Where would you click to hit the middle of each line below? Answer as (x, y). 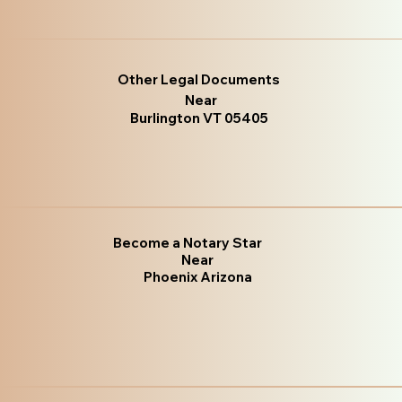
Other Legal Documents (198, 79)
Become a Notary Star (187, 243)
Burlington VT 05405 (200, 118)
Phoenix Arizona (197, 277)
